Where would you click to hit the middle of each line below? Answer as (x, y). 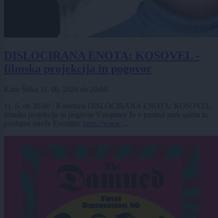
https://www (102, 124)
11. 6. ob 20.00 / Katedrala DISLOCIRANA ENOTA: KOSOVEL (107, 106)
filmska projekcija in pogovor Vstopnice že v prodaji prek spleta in (106, 115)
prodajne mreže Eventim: (43, 124)
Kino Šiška (22, 90)
